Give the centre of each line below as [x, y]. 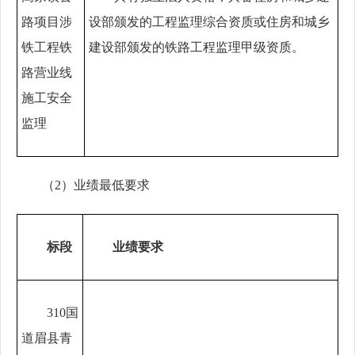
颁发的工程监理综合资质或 [190, 22]
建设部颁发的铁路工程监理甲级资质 [190, 47]
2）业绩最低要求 [102, 185]
